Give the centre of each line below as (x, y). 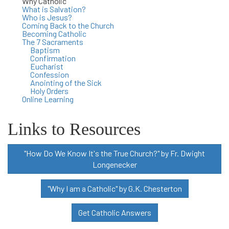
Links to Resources (74, 129)
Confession (50, 75)
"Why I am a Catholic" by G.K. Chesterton (114, 189)
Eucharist (47, 66)
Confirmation (53, 58)
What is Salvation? (54, 9)
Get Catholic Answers (114, 213)
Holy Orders (49, 91)
